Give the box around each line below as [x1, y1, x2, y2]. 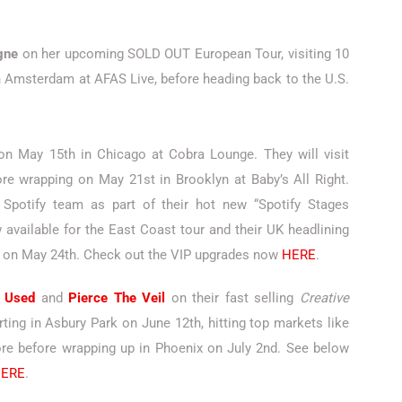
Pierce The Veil [68, 290, 166, 307]
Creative [300, 290, 350, 307]
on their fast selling [165, 290, 301, 307]
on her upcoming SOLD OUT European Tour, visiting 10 [18, 46, 350, 63]
